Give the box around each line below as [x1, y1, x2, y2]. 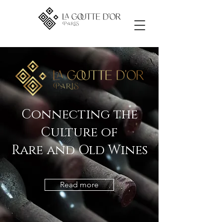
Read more [60, 180, 99, 189]
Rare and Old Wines [11, 142, 148, 159]
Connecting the [21, 106, 138, 123]
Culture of [41, 124, 118, 141]
